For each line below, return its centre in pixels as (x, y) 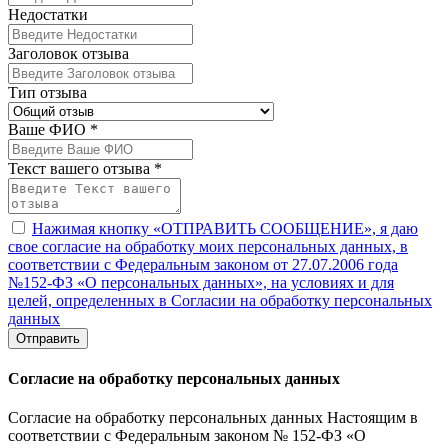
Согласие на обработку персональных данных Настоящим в (213, 418)
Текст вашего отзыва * (85, 168)
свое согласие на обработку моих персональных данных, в (208, 246)
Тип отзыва (47, 92)
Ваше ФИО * (53, 129)
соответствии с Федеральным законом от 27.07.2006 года (203, 264)
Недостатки (48, 14)
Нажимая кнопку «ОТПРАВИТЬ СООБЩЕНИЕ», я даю (225, 228)
